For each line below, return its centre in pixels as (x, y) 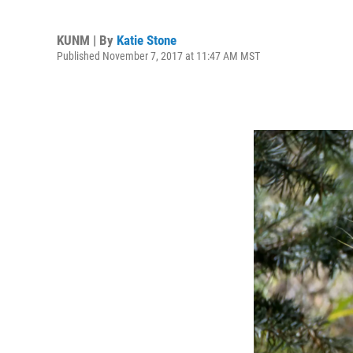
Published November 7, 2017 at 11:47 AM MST (158, 56)
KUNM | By (87, 40)
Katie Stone (147, 40)
